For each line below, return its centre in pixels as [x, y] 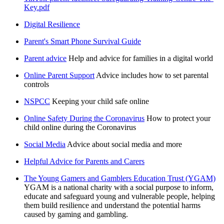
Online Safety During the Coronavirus [84, 118]
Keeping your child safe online [100, 101]
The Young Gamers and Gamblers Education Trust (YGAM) [120, 178]
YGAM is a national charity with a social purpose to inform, [119, 187]
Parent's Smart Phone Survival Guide [82, 41]
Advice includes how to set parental [152, 75]
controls [36, 84]
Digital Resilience [52, 24]
